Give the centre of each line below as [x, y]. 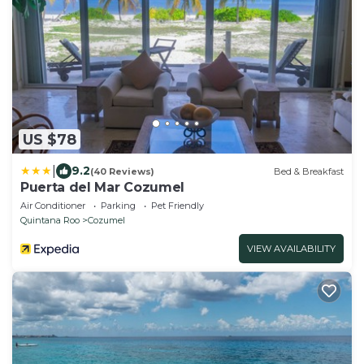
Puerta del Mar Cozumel [102, 188]
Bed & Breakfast [309, 171]
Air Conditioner [53, 206]
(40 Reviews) [122, 171]
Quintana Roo [50, 221]
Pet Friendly [178, 206]
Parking [118, 206]
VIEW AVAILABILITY [291, 249]
